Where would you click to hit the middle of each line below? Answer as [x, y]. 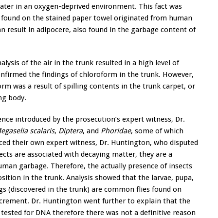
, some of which [157, 131]
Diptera [71, 131]
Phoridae [116, 131]
